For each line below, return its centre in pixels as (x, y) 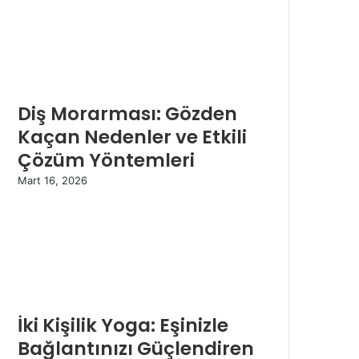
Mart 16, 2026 (52, 181)
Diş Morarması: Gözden (127, 114)
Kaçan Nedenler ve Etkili (132, 137)
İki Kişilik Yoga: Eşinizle (123, 326)
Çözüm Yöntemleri (106, 161)
